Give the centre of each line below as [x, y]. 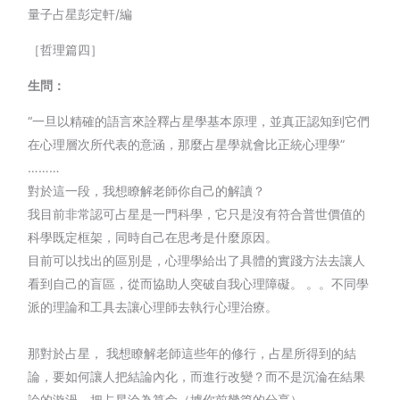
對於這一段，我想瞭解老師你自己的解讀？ [147, 190]
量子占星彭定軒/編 [80, 13]
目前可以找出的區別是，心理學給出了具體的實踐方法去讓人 [197, 260]
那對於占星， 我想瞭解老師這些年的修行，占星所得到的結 [192, 353]
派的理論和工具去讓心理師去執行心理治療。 [153, 306]
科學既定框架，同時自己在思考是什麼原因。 [153, 237]
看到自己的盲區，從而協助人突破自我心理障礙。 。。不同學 [199, 283]
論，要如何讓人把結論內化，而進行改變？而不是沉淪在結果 [197, 376]
